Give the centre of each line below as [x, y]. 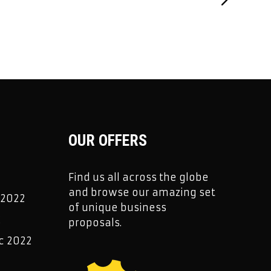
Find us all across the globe [138, 177]
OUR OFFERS [107, 140]
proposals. [95, 223]
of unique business [117, 207]
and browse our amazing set [142, 192]
